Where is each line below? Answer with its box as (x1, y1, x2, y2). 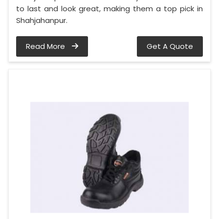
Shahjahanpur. (16, 15, 67, 25)
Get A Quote (147, 41, 193, 51)
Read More (26, 41, 67, 51)
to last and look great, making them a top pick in (16, 3, 203, 14)
